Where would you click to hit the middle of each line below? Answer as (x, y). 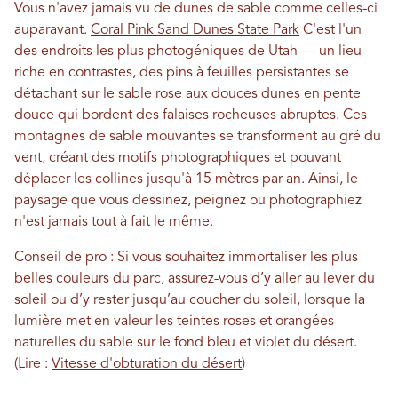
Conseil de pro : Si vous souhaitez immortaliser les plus (186, 258)
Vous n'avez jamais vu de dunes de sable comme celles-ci (196, 9)
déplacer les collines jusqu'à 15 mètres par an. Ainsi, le (186, 180)
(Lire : (33, 365)
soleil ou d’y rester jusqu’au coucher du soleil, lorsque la (190, 301)
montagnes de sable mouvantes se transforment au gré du (198, 137)
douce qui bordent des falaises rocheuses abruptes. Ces (191, 116)
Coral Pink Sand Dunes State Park (195, 31)
